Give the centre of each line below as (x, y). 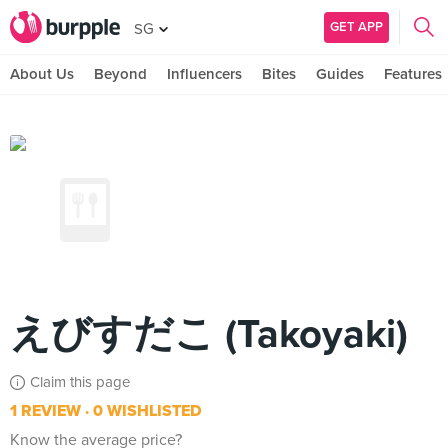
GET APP (356, 26)
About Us (42, 74)
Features (413, 74)
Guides (340, 74)
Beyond (120, 74)
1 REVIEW (45, 411)
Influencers (204, 74)
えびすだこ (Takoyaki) (209, 334)
